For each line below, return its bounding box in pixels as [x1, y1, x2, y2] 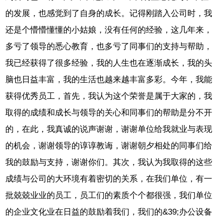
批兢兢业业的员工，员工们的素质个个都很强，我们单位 [5, 191, 213, 200]
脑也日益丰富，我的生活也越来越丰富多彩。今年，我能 [5, 75, 213, 85]
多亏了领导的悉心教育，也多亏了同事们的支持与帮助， [5, 42, 213, 52]
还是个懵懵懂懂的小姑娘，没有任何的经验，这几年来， [5, 25, 213, 35]
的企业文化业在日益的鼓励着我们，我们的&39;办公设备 [5, 207, 213, 217]
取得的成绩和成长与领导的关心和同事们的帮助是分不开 [5, 108, 213, 118]
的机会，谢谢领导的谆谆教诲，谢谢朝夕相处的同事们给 [5, 141, 213, 151]
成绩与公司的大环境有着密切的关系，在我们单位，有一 [5, 174, 213, 184]
